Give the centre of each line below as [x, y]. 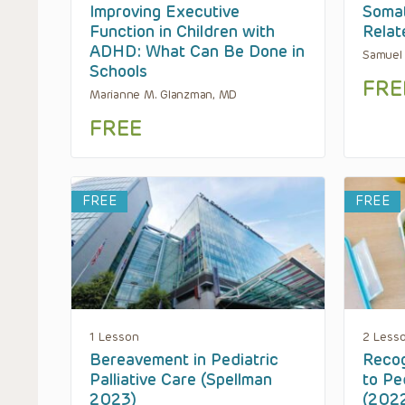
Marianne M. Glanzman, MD [164, 95]
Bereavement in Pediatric [184, 359]
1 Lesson [114, 336]
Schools [118, 72]
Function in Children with [182, 32]
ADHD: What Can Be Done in [197, 52]
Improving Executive [165, 12]
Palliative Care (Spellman [181, 379]
